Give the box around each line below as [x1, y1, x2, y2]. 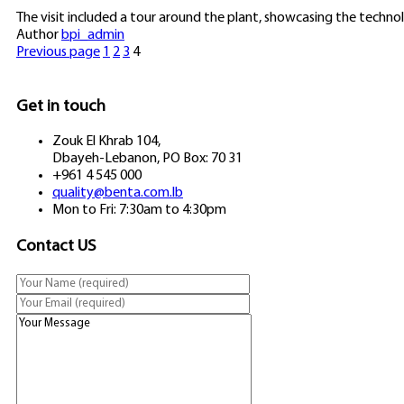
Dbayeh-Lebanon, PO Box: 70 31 [52, 151, 243, 167]
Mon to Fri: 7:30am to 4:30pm [52, 203, 226, 218]
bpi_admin [61, 27, 124, 42]
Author [16, 27, 61, 42]
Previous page [16, 44, 100, 60]
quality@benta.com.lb [52, 186, 183, 201]
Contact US [16, 238, 96, 256]
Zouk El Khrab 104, [52, 134, 161, 150]
